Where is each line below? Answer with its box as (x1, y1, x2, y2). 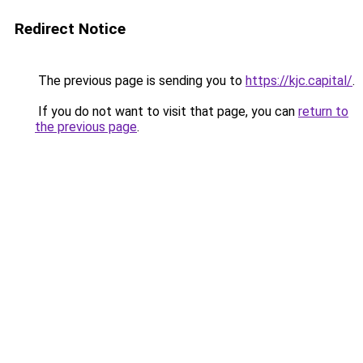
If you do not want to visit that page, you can (35, 104, 298, 119)
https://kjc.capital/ (246, 73, 352, 88)
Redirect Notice (15, 19, 126, 38)
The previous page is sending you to (35, 73, 246, 88)
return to (298, 104, 348, 119)
